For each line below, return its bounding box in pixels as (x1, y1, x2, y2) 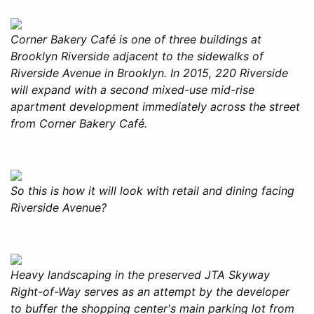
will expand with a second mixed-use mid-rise (11, 82, 254, 97)
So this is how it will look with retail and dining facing (11, 183, 294, 198)
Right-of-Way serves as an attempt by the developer (11, 284, 289, 299)
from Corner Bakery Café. (11, 116, 147, 130)
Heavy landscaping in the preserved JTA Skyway (11, 267, 270, 282)
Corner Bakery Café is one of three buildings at (11, 32, 261, 46)
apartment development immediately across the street (11, 99, 300, 114)
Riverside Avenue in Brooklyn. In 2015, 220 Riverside (11, 65, 288, 80)
